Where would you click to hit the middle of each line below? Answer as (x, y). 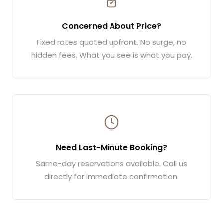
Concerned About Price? (111, 26)
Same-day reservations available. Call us (111, 163)
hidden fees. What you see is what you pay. (111, 55)
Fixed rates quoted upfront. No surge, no (111, 42)
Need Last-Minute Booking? (111, 147)
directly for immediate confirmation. (111, 176)
